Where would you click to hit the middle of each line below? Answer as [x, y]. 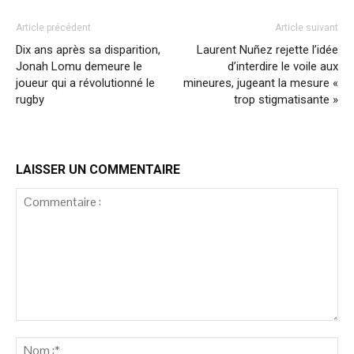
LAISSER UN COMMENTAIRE [98, 169]
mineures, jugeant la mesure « [261, 83]
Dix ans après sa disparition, [88, 49]
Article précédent [53, 27]
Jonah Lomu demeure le [79, 66]
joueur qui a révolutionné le [85, 83]
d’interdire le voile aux [283, 66]
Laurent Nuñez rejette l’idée [267, 49]
